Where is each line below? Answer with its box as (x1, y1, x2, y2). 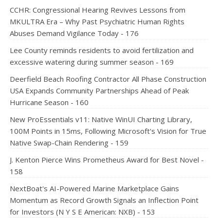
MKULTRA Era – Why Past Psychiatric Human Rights (10, 17, 184, 26)
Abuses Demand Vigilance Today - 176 (10, 28, 139, 38)
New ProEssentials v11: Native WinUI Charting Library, (10, 114, 192, 124)
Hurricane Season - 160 (10, 97, 89, 107)
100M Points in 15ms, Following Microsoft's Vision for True (10, 126, 206, 136)
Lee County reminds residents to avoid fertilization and (10, 45, 194, 55)
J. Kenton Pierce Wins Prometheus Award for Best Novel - (10, 155, 204, 164)
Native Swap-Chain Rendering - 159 (10, 138, 128, 147)
